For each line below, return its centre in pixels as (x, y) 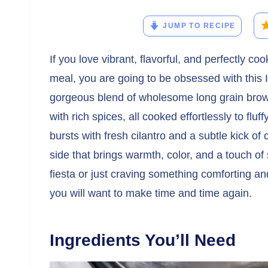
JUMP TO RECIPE (199, 25)
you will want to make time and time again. (151, 193)
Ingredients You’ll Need (143, 240)
